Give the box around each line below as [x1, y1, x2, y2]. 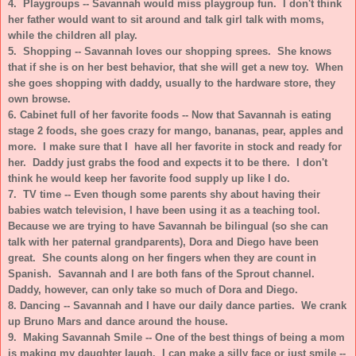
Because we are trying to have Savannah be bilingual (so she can [8, 219, 328, 232]
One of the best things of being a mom [155, 331, 345, 343]
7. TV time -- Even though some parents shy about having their [8, 188, 320, 200]
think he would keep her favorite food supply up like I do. [8, 172, 290, 184]
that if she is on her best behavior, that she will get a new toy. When [8, 60, 343, 73]
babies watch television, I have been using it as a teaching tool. [8, 203, 323, 216]
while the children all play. [8, 29, 137, 41]
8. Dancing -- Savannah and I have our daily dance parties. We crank [8, 299, 346, 311]
